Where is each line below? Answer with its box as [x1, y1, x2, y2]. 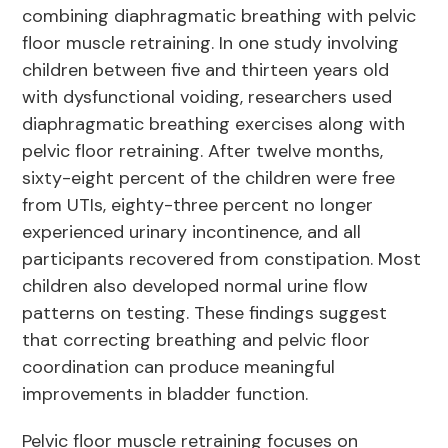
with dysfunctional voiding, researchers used [22, 85, 393, 110]
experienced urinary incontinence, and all [22, 220, 362, 245]
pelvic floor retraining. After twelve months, [22, 139, 384, 164]
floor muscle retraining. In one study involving [22, 31, 400, 56]
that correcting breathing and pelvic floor [22, 328, 371, 353]
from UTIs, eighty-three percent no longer [22, 193, 374, 218]
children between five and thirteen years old [22, 58, 390, 83]
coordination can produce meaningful [22, 355, 336, 380]
